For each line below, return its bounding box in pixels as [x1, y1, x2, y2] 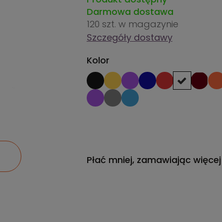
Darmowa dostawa [86, 5, 173, 18]
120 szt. [86, 18, 118, 30]
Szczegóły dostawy [86, 31, 172, 44]
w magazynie [118, 18, 178, 30]
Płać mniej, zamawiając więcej [86, 154, 221, 166]
